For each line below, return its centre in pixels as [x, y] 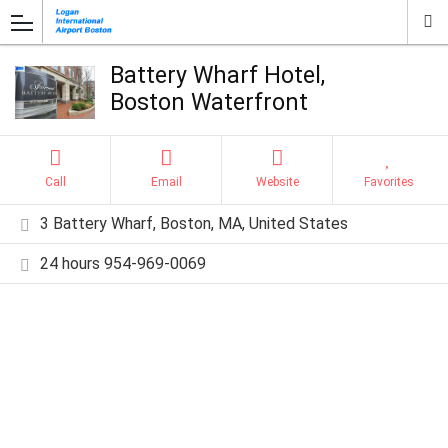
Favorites [388, 182]
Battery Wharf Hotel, [217, 75]
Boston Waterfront [209, 102]
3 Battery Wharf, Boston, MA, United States [194, 224]
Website [277, 182]
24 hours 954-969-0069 [123, 264]
